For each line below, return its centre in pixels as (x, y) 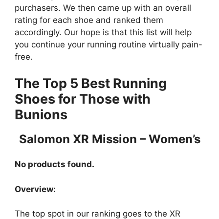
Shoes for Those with (83, 99)
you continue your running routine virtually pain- (109, 45)
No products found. (55, 164)
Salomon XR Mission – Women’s (109, 139)
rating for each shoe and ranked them (89, 20)
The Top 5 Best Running (91, 83)
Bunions (41, 114)
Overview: (35, 189)
